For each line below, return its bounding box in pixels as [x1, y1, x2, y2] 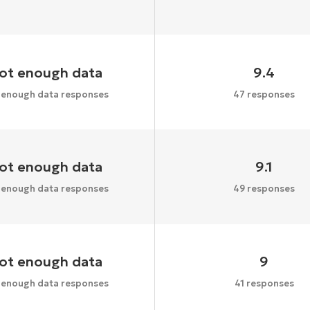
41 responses [234, 277, 294, 290]
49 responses [233, 183, 295, 195]
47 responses [233, 88, 295, 100]
